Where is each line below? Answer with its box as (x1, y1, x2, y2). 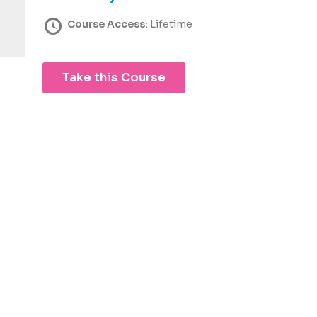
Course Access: (67, 18, 151, 31)
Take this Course (62, 70, 166, 86)
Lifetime (150, 18, 193, 31)
